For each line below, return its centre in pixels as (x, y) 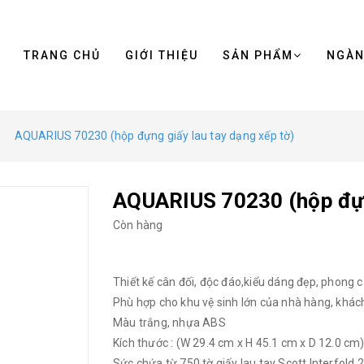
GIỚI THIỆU (162, 55)
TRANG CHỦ (62, 55)
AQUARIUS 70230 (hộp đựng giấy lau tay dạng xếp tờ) (154, 136)
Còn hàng (138, 225)
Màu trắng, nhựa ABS (169, 323)
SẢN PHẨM (258, 55)
